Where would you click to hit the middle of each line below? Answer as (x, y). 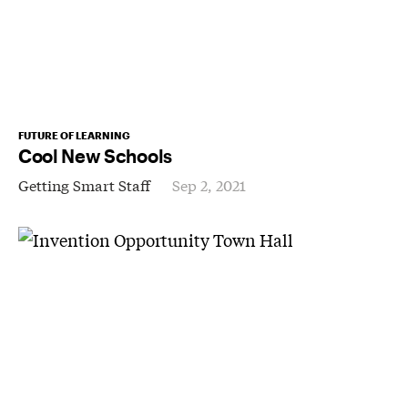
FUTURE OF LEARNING (74, 135)
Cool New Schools (95, 155)
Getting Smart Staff (84, 184)
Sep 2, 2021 (209, 184)
